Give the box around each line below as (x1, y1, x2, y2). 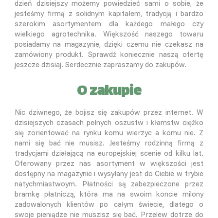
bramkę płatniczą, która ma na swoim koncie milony (15, 189, 203, 199)
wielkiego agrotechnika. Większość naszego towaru (15, 29, 203, 38)
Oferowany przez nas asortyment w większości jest (15, 158, 203, 168)
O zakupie (77, 79, 141, 104)
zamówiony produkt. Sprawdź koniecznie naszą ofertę (15, 49, 203, 59)
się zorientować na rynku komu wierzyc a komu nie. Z (15, 127, 203, 137)
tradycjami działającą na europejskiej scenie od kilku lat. (15, 148, 203, 158)
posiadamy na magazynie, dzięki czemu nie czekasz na (15, 39, 203, 49)
